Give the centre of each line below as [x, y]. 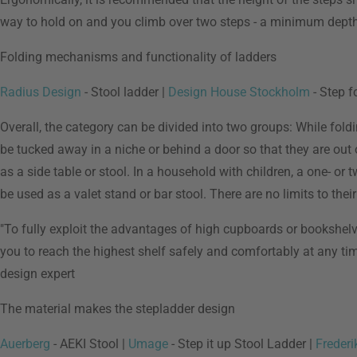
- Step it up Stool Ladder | [242, 344]
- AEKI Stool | [89, 344]
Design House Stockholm [239, 92]
